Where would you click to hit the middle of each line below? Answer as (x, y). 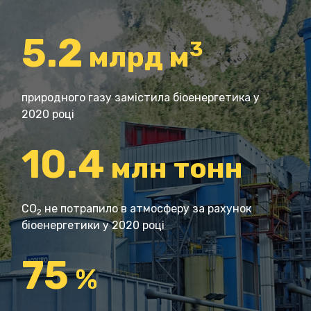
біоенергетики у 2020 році (93, 225)
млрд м (136, 57)
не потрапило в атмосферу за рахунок (146, 208)
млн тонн (174, 168)
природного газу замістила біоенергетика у (141, 97)
